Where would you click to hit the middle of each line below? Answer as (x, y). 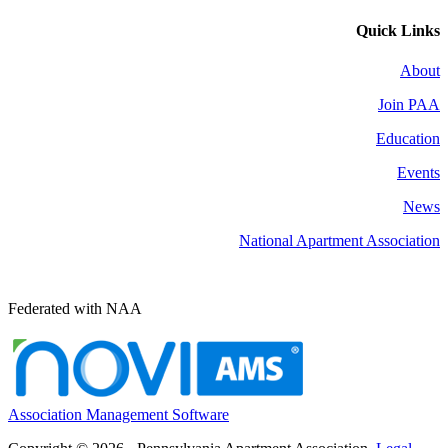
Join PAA (409, 104)
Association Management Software (118, 414)
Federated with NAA (75, 308)
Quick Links (398, 31)
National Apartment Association (339, 240)
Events (418, 172)
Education (408, 138)
